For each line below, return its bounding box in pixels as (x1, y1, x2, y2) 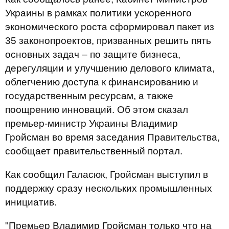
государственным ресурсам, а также (5, 90, 173, 101)
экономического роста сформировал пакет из (5, 21, 214, 32)
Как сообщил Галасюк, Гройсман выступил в (5, 169, 208, 180)
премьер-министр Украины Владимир (5, 118, 178, 129)
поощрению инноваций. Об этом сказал (5, 104, 188, 115)
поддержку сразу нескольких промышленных (5, 183, 212, 194)
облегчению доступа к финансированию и (5, 77, 198, 87)
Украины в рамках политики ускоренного (5, 8, 192, 18)
